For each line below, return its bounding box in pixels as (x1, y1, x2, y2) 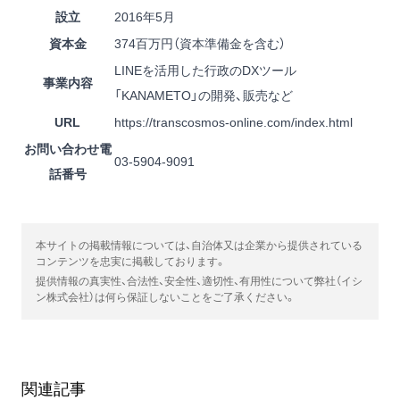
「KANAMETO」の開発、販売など (114, 88, 293, 104)
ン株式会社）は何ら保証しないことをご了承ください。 (36, 291, 296, 304)
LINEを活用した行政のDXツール (114, 63, 296, 79)
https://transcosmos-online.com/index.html (114, 115, 353, 130)
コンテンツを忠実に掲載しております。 (36, 255, 226, 269)
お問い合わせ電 (23, 142, 112, 157)
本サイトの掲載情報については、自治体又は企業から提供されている (36, 239, 362, 253)
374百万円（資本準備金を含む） (114, 37, 286, 52)
